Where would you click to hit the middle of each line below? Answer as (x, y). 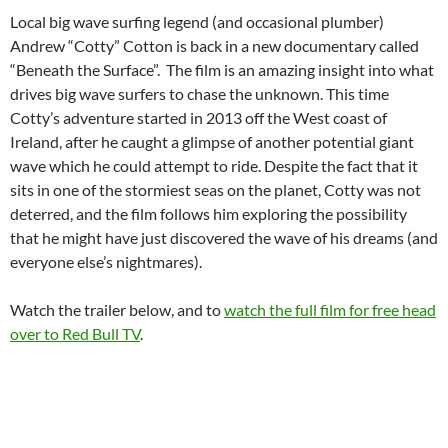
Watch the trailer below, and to (117, 310)
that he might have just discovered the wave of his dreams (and (224, 238)
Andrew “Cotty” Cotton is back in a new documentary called (214, 46)
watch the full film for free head (330, 310)
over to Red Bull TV (75, 334)
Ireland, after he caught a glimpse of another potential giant (212, 142)
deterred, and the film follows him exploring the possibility (208, 214)
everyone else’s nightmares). (106, 262)
